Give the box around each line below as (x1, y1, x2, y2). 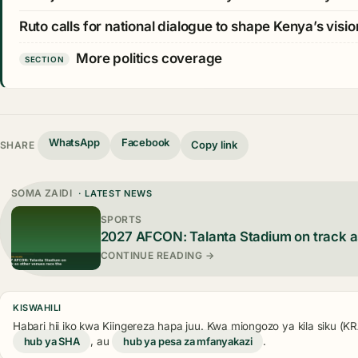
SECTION (24, 54, 65, 64)
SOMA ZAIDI (10, 186, 73, 199)
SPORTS (100, 213, 142, 225)
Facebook (121, 135, 170, 149)
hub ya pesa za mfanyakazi (123, 335, 253, 348)
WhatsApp (49, 135, 100, 149)
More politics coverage (76, 50, 223, 66)
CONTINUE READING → (100, 249, 215, 262)
